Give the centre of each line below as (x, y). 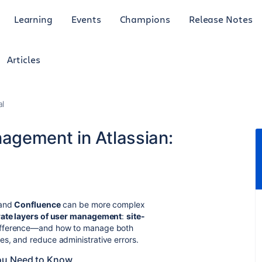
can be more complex (103, 204)
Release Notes (220, 19)
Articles (24, 59)
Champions (145, 19)
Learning (33, 19)
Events (86, 19)
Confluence (37, 204)
